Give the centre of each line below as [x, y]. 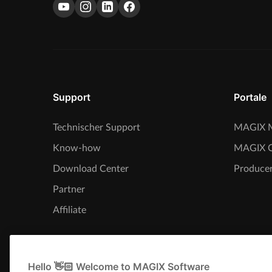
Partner [69, 189]
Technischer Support [97, 127]
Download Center [91, 168]
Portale [250, 97]
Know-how [77, 148]
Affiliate [70, 210]
